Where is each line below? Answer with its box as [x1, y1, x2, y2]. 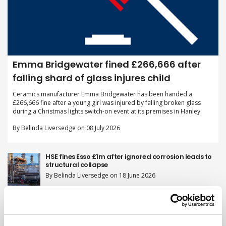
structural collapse [45, 160, 108, 170]
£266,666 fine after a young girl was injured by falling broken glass [13, 98, 201, 107]
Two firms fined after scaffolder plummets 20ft [45, 190, 201, 200]
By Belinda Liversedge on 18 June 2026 [45, 171, 155, 180]
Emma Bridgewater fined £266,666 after [13, 58, 201, 71]
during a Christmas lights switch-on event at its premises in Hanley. [13, 107, 202, 116]
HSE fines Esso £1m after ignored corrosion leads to [45, 152, 212, 162]
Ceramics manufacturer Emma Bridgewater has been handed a [13, 90, 192, 99]
